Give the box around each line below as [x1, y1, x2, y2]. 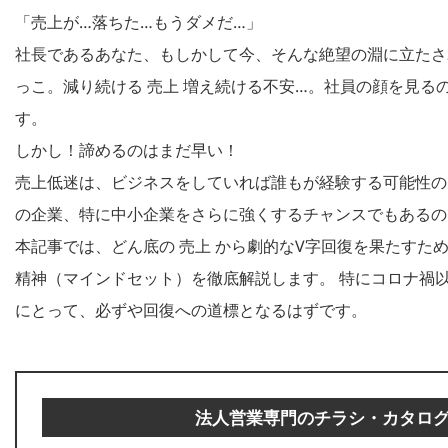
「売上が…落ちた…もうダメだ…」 [15, 11, 262, 33]
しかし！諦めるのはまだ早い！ [15, 139, 239, 161]
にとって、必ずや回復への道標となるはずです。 [15, 299, 367, 321]
